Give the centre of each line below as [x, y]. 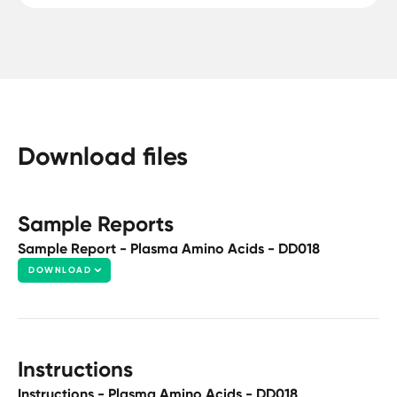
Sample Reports [96, 223]
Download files [103, 156]
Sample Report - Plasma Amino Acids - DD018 [169, 248]
